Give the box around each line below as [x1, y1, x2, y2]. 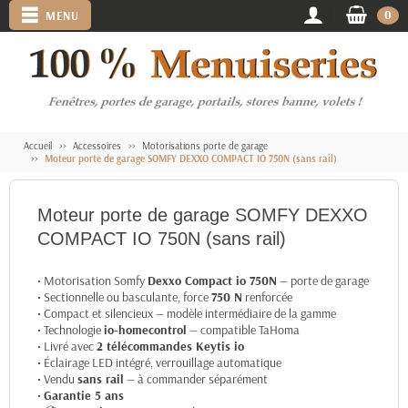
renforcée [242, 289, 292, 305]
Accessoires [73, 139, 121, 152]
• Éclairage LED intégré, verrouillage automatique [37, 354, 281, 371]
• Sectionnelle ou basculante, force [37, 289, 211, 305]
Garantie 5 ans [44, 387, 124, 403]
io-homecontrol [104, 321, 187, 338]
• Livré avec [37, 338, 97, 354]
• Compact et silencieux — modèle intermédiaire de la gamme [37, 305, 336, 321]
